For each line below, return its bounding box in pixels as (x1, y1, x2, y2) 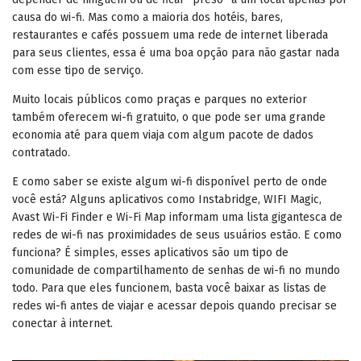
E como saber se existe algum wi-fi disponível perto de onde (12, 174, 327, 189)
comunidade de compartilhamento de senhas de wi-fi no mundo (12, 263, 340, 277)
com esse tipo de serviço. (12, 63, 143, 77)
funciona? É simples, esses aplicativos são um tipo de (12, 245, 288, 259)
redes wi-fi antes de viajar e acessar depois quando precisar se (12, 298, 337, 313)
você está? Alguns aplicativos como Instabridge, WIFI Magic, (12, 192, 322, 206)
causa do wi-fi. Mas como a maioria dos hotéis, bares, (12, 10, 283, 24)
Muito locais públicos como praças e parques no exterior (12, 92, 307, 106)
